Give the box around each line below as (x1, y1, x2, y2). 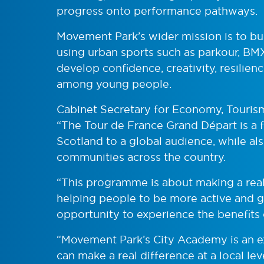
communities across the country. (57, 150, 226, 164)
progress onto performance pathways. (57, 4, 258, 18)
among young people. (57, 77, 171, 91)
